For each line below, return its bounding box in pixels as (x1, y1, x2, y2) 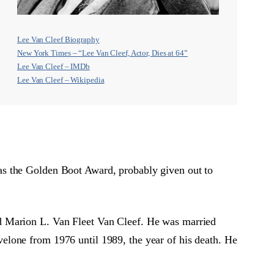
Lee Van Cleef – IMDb (17, 62, 90, 71)
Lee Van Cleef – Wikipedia (17, 75, 105, 84)
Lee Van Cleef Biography (17, 35, 100, 44)
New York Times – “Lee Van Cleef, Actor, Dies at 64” (17, 48, 188, 57)
